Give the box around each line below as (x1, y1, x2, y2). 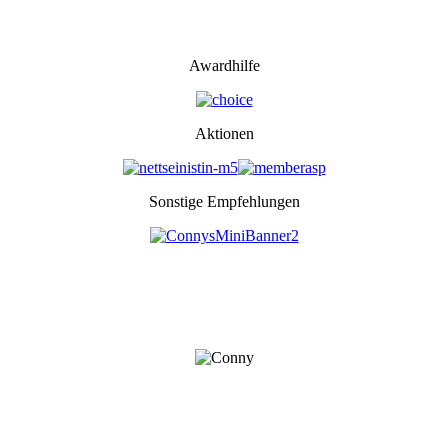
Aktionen (194, 125, 254, 143)
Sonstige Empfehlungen (148, 193, 300, 211)
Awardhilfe (188, 57, 260, 75)
